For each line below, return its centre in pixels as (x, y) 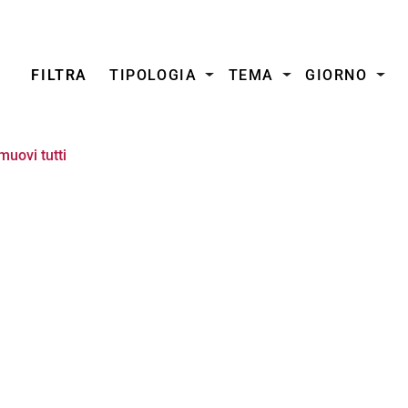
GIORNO (336, 75)
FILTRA (60, 75)
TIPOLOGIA (153, 75)
